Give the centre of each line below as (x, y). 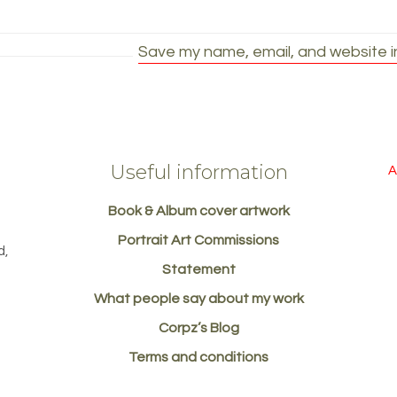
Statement (198, 270)
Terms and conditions (198, 358)
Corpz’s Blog (198, 328)
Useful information (198, 173)
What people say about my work (198, 299)
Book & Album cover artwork (198, 211)
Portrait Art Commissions (198, 241)
